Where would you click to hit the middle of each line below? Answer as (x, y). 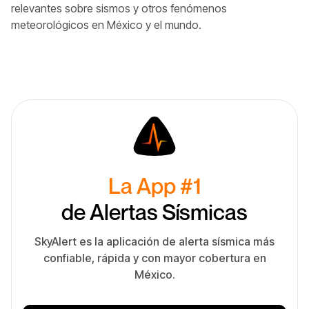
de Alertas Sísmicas (154, 211)
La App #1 (154, 185)
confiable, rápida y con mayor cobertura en (154, 258)
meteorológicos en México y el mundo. (106, 24)
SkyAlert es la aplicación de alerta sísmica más (154, 241)
